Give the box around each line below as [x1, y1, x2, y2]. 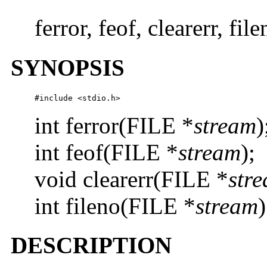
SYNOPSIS [11, 54, 125, 80]
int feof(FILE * [35, 139, 178, 165]
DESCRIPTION [11, 232, 172, 259]
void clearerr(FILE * [35, 166, 228, 192]
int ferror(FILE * [35, 112, 194, 138]
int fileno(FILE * [35, 193, 195, 219]
